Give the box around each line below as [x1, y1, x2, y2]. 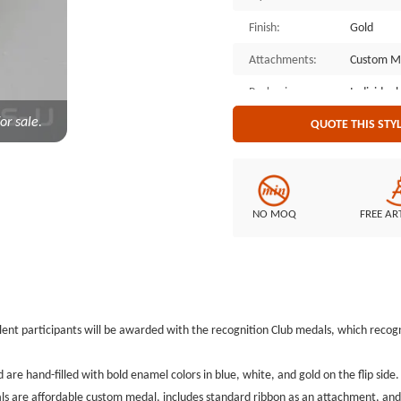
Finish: [249, 19, 281, 36]
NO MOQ [252, 207, 296, 221]
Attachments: [249, 51, 318, 68]
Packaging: [249, 83, 304, 100]
